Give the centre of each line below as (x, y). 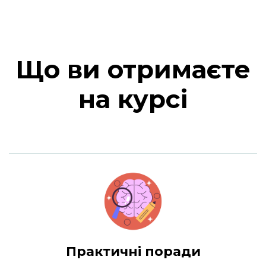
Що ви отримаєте (133, 69)
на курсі (133, 99)
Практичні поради (133, 251)
